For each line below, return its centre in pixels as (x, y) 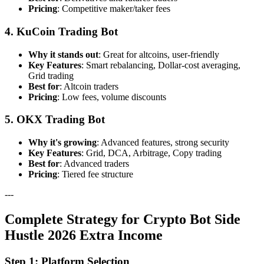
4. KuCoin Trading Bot (61, 32)
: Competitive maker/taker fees (114, 9)
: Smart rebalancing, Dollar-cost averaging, (161, 65)
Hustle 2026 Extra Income (84, 235)
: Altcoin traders (89, 86)
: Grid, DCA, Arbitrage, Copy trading (151, 153)
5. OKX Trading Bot (55, 120)
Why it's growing (62, 143)
